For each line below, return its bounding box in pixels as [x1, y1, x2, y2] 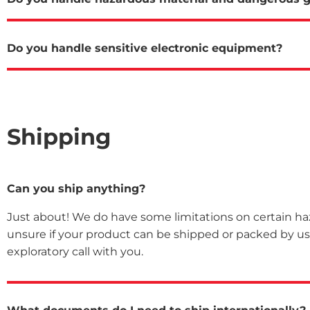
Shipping [7, 122, 111, 150]
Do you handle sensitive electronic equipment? [7, 41, 282, 55]
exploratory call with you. [7, 244, 143, 258]
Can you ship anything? [7, 181, 145, 195]
